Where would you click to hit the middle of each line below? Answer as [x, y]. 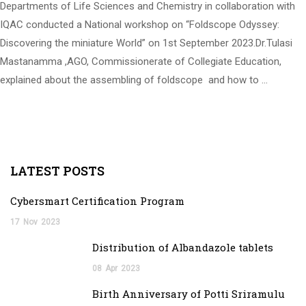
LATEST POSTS [57, 170]
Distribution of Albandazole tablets [183, 247]
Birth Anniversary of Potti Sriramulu [189, 293]
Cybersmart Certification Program [97, 200]
